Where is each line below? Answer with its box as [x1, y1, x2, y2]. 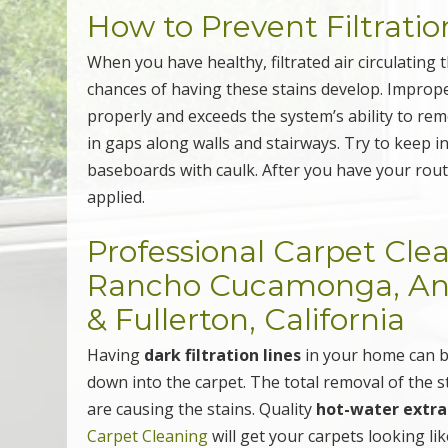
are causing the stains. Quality [87, 397, 317, 420]
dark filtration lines [144, 343, 302, 366]
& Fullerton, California [87, 300, 406, 338]
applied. [87, 185, 146, 208]
